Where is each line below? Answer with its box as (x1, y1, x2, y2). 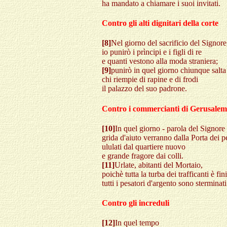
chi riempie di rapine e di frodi (102, 75, 198, 84)
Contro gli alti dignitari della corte (102, 19, 218, 28)
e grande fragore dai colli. (102, 151, 183, 160)
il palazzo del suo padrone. (102, 84, 187, 93)
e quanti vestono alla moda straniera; (102, 57, 218, 66)
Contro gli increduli (102, 199, 169, 208)
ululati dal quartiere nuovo (102, 142, 185, 151)
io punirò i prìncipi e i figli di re (102, 48, 202, 57)
